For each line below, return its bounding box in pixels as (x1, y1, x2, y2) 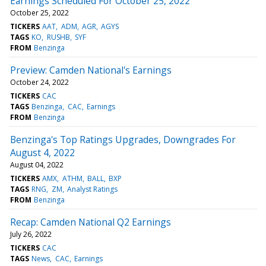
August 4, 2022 (10, 145, 75, 159)
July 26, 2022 (10, 229, 52, 239)
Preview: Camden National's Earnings (10, 63, 172, 77)
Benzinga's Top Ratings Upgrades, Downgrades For (10, 132, 236, 146)
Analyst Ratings (66, 183, 118, 194)
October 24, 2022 (10, 77, 69, 87)
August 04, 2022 (10, 159, 64, 170)
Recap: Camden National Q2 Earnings (10, 215, 171, 229)
